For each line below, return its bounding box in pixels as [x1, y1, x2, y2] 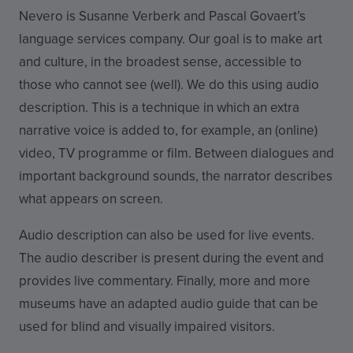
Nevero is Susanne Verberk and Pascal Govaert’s [19, 6, 306, 25]
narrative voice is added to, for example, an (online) [19, 120, 318, 139]
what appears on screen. [19, 188, 166, 208]
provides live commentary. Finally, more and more [19, 270, 310, 290]
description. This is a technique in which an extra [19, 97, 299, 117]
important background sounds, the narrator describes [19, 165, 333, 185]
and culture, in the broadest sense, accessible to [19, 51, 302, 71]
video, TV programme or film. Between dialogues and [19, 143, 334, 162]
